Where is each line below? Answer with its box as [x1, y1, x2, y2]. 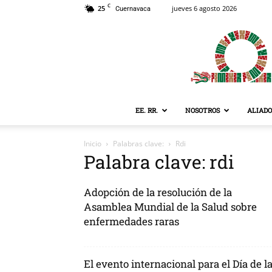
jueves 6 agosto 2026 [172, 4, 237, 13]
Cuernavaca [115, 5, 151, 13]
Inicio [84, 138, 101, 149]
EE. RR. [135, 106, 158, 115]
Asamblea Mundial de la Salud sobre [84, 200, 257, 214]
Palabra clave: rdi [84, 150, 234, 174]
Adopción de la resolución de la [84, 185, 232, 199]
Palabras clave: [113, 138, 164, 149]
